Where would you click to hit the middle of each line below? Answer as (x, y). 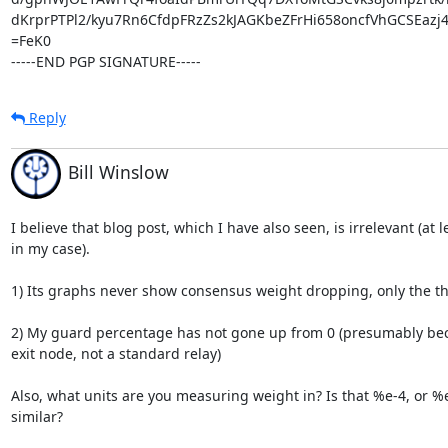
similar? (36, 416)
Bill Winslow (118, 172)
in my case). (50, 248)
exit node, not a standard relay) (115, 353)
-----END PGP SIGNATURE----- (105, 61)
